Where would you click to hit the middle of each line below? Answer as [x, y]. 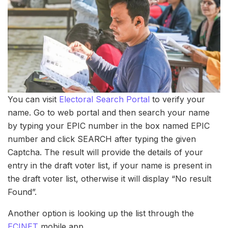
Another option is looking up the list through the [101, 213]
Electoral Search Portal [104, 99]
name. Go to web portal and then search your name [109, 112]
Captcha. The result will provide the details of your [105, 152]
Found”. [22, 192]
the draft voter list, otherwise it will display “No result [109, 178]
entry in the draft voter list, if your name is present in [110, 165]
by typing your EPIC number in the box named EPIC [109, 125]
